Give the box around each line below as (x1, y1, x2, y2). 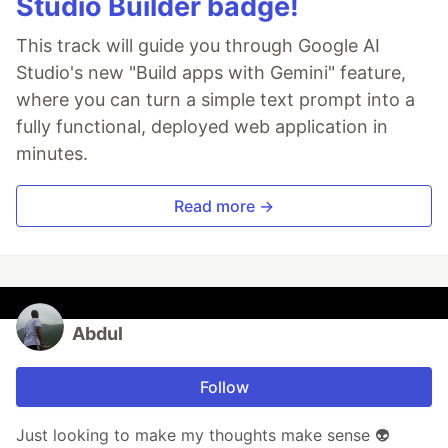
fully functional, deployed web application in (16, 116, 388, 138)
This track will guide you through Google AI (16, 35, 380, 57)
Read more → (174, 196, 274, 217)
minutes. (16, 143, 88, 165)
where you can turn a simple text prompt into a (16, 89, 415, 111)
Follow (199, 377, 249, 398)
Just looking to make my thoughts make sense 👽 (16, 425, 389, 446)
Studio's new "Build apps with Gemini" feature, (16, 62, 406, 84)
